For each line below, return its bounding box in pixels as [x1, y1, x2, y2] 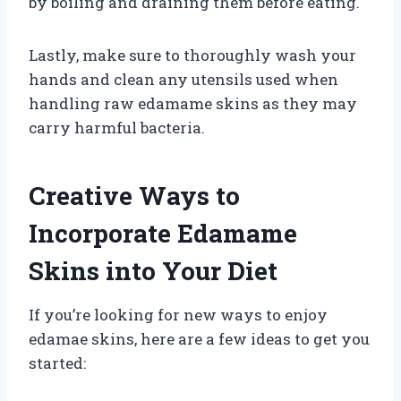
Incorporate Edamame [29, 216, 297, 250]
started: [29, 352, 86, 373]
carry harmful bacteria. [29, 116, 205, 138]
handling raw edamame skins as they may [29, 92, 357, 114]
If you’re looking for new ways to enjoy [29, 303, 328, 325]
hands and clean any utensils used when [29, 68, 338, 90]
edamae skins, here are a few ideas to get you [29, 328, 370, 349]
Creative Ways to [29, 178, 240, 212]
